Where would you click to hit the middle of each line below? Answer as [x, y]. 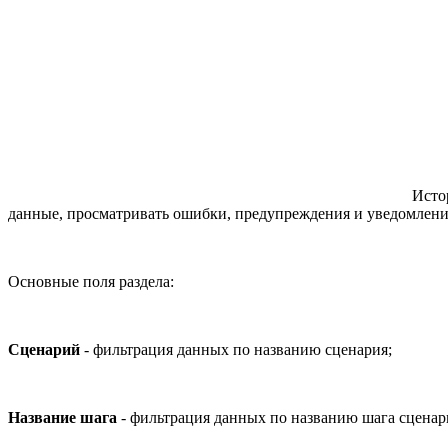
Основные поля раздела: [91, 281]
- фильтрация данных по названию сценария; [236, 349]
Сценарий [44, 349]
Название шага [62, 417]
